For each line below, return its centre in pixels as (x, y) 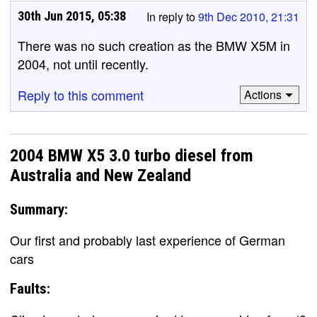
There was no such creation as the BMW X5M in (154, 45)
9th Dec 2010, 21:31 (249, 16)
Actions (263, 94)
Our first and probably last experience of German (148, 240)
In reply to (172, 16)
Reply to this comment (81, 94)
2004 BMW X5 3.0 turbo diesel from (132, 155)
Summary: (39, 209)
